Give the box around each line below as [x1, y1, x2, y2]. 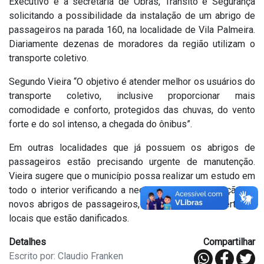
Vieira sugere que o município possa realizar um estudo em [9, 170, 255, 182]
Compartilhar [203, 236, 255, 248]
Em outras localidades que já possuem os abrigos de [9, 142, 255, 154]
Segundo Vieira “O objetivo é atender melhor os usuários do [9, 76, 255, 88]
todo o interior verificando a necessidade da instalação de [9, 184, 255, 196]
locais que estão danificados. [9, 213, 129, 225]
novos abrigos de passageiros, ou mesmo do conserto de [9, 199, 255, 210]
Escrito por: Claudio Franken [9, 250, 123, 262]
